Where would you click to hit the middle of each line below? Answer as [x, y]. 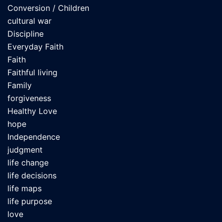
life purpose [30, 201]
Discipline [26, 34]
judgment [25, 150]
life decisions [32, 176]
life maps [25, 189]
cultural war [29, 21]
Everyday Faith [35, 47]
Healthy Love [32, 111]
